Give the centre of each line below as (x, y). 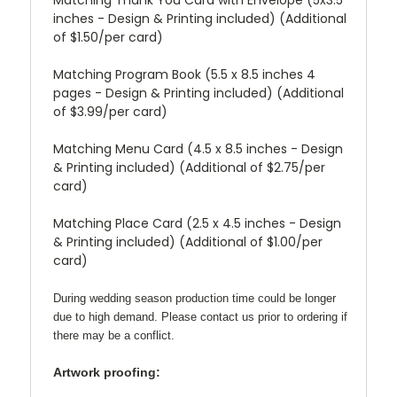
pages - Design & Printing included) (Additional (198, 93)
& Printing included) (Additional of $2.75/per (189, 167)
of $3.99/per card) (110, 111)
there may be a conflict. (114, 335)
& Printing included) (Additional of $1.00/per (188, 241)
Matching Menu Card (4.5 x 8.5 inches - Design (198, 148)
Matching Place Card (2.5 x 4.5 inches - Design (197, 223)
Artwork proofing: (107, 372)
